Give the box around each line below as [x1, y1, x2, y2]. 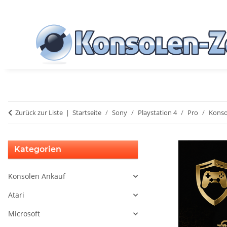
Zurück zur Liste [15, 108, 63, 118]
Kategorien [14, 144, 61, 155]
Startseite [72, 108, 101, 118]
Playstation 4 [138, 108, 177, 118]
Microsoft [8, 209, 40, 219]
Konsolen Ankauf [8, 171, 65, 181]
